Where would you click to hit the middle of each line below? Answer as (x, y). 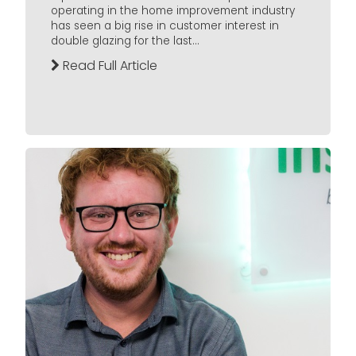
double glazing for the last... (125, 41)
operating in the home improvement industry (173, 11)
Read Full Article (108, 66)
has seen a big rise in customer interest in (165, 26)
